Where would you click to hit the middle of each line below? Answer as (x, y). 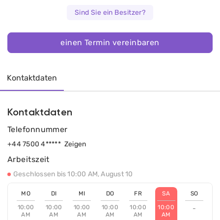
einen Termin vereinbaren (110, 43)
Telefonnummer (38, 130)
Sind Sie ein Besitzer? (110, 13)
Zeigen (75, 144)
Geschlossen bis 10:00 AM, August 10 (73, 174)
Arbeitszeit (28, 160)
